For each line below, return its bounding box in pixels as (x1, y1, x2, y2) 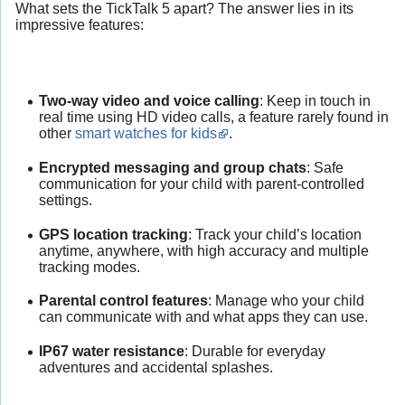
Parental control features (38, 293, 208, 309)
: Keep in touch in (259, 93, 371, 109)
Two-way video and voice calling (38, 93, 259, 109)
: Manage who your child (207, 293, 364, 309)
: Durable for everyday (184, 343, 325, 359)
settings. (38, 193, 92, 209)
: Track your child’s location (187, 226, 362, 242)
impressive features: (15, 16, 144, 33)
